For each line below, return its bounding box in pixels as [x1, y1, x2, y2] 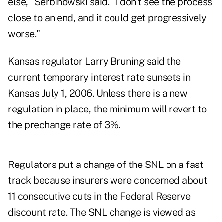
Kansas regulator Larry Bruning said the [8, 55, 181, 68]
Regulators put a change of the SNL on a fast [8, 159, 203, 171]
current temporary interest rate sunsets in [8, 71, 190, 84]
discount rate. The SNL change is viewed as [8, 206, 195, 219]
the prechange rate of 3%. [8, 119, 120, 131]
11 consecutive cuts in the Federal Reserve [8, 190, 190, 203]
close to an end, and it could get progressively [8, 12, 207, 24]
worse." [8, 28, 40, 40]
